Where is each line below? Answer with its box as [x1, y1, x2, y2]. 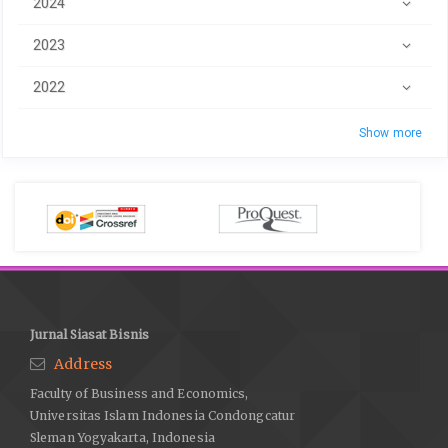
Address [54, 354, 112, 373]
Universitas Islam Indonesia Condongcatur [30, 408, 295, 424]
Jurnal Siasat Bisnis [30, 327, 149, 343]
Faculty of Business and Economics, [30, 386, 249, 402]
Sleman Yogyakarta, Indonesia [30, 430, 215, 446]
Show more [359, 125, 422, 140]
